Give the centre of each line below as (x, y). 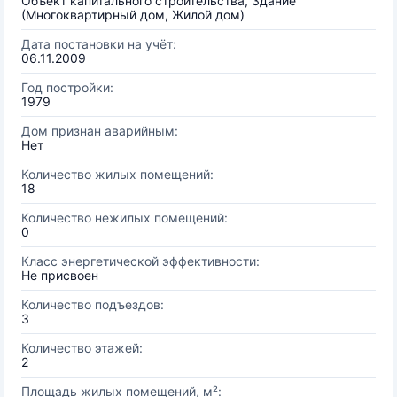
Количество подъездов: (93, 304)
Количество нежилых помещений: (125, 218)
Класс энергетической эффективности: (140, 261)
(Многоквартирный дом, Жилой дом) (133, 15)
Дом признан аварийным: (100, 131)
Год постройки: (67, 87)
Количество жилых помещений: (117, 174)
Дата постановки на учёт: (99, 44)
